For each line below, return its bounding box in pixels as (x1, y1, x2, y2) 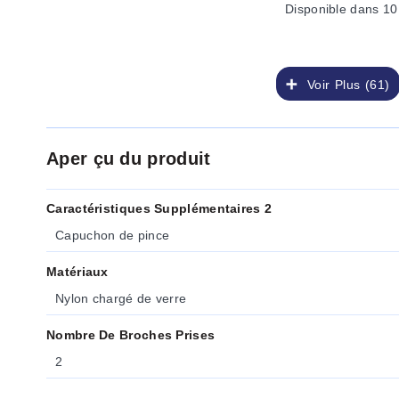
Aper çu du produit (46, 149, 211, 168)
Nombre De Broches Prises (46, 328, 216, 342)
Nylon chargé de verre (55, 291, 187, 305)
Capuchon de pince (55, 228, 170, 242)
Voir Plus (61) (298, 77, 390, 92)
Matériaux (46, 265, 109, 279)
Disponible (285, 2, 346, 16)
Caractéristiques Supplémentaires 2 (46, 201, 273, 216)
